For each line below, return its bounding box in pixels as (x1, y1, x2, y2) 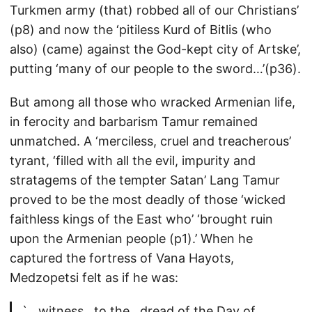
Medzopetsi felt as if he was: (10, 270, 178, 285)
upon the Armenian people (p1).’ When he (10, 231, 253, 246)
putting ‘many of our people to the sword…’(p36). (10, 61, 301, 76)
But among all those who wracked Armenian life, (10, 95, 295, 109)
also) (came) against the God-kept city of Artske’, (10, 42, 301, 56)
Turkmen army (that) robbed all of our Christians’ (10, 3, 299, 17)
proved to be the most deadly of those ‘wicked (10, 192, 286, 207)
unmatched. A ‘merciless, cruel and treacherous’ (10, 134, 291, 148)
